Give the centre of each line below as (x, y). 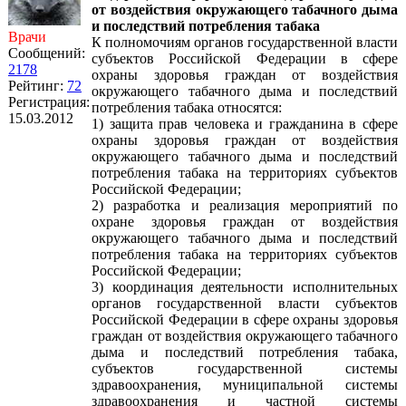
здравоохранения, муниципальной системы (245, 385)
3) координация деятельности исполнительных (245, 287)
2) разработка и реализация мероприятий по (245, 205)
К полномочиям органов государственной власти (245, 42)
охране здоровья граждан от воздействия (245, 222)
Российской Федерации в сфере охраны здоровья (245, 319)
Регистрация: (49, 102)
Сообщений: (47, 53)
